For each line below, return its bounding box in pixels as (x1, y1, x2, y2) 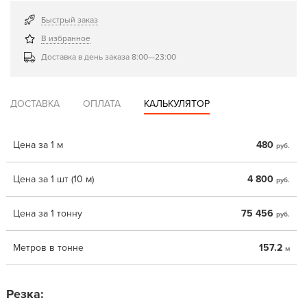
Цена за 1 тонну (12, 208, 82, 219)
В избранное (41, 34, 91, 43)
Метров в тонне (12, 242, 84, 254)
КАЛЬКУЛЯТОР (144, 98, 210, 110)
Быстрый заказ (41, 15, 99, 25)
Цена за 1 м (12, 139, 63, 151)
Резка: (5, 286, 44, 302)
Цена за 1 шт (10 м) (12, 173, 94, 185)
